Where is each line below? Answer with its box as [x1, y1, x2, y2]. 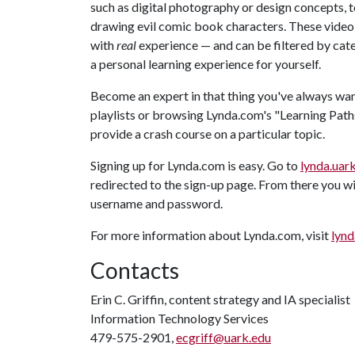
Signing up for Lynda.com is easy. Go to [90, 158, 300, 173]
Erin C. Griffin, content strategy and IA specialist [90, 292, 350, 307]
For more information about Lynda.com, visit [90, 227, 331, 242]
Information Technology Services [90, 311, 269, 326]
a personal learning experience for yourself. [90, 56, 321, 71]
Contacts [90, 257, 179, 284]
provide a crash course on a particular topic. [90, 126, 325, 141]
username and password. [90, 196, 223, 211]
